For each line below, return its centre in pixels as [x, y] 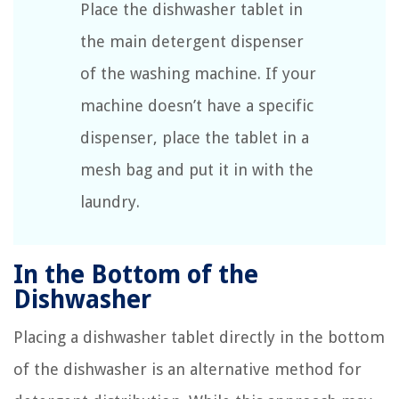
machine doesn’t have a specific [197, 106]
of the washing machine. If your [198, 74]
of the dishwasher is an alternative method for [187, 370]
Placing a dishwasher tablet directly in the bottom [199, 338]
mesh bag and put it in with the [197, 170]
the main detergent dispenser [192, 42]
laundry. [110, 202]
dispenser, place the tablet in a [195, 138]
